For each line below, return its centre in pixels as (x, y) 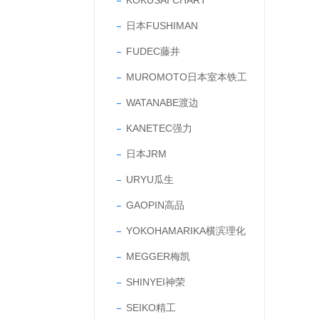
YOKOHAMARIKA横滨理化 (186, 231)
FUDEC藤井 (153, 51)
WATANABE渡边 (162, 103)
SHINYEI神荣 (156, 282)
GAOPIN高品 (155, 205)
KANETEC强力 (159, 128)
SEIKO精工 (151, 308)
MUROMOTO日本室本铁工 (187, 77)
